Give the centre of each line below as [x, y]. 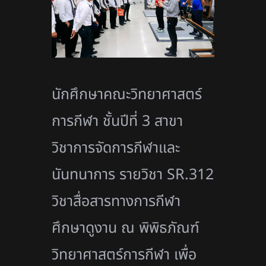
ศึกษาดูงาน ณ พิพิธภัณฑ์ [126, 228]
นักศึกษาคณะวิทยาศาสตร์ [127, 94]
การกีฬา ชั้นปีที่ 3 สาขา [118, 121]
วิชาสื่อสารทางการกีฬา [116, 201]
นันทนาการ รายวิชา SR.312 [133, 174]
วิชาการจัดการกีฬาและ [116, 148]
